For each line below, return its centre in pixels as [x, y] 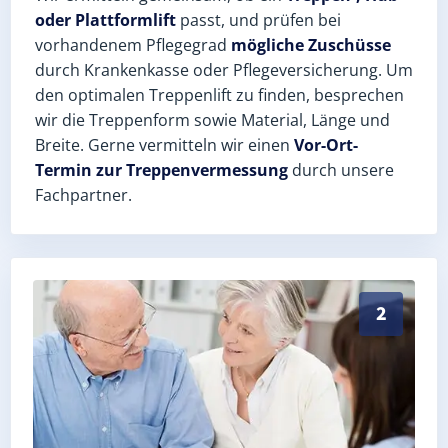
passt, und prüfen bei [258, 19]
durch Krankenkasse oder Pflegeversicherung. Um [224, 69]
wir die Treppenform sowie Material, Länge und [212, 119]
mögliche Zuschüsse [311, 44]
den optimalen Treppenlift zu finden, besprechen [219, 94]
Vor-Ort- [326, 144]
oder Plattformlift [105, 19]
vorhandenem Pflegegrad [133, 44]
